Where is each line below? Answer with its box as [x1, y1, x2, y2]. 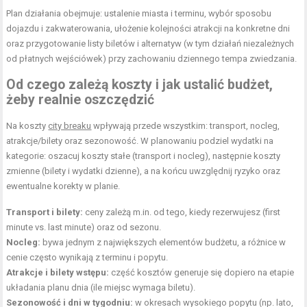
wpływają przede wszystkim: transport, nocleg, [91, 121, 280, 132]
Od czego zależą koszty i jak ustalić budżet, [6, 77, 273, 93]
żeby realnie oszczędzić [6, 92, 155, 108]
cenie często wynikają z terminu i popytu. [6, 252, 169, 263]
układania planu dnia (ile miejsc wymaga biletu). [6, 282, 196, 293]
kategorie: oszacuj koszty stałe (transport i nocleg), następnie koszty [6, 151, 281, 162]
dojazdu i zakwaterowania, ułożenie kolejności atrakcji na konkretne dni [6, 23, 291, 34]
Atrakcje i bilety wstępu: [6, 267, 110, 278]
